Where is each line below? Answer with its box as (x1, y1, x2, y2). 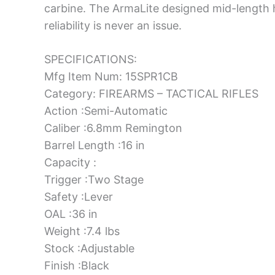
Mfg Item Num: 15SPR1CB (44, 70, 178, 83)
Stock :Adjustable (44, 242, 134, 255)
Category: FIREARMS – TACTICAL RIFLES (44, 87, 258, 101)
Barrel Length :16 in (44, 139, 145, 152)
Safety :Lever (44, 190, 113, 204)
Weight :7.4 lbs (44, 225, 120, 238)
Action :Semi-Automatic (44, 104, 168, 118)
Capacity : (44, 156, 96, 169)
